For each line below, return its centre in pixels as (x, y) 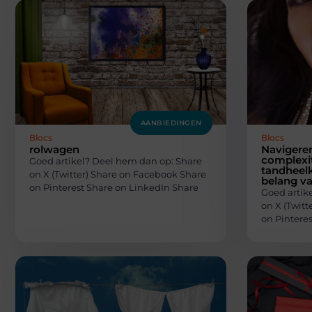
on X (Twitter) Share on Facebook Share (118, 174)
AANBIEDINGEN (171, 123)
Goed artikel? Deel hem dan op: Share (116, 161)
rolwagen (54, 149)
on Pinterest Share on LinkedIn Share (114, 187)
